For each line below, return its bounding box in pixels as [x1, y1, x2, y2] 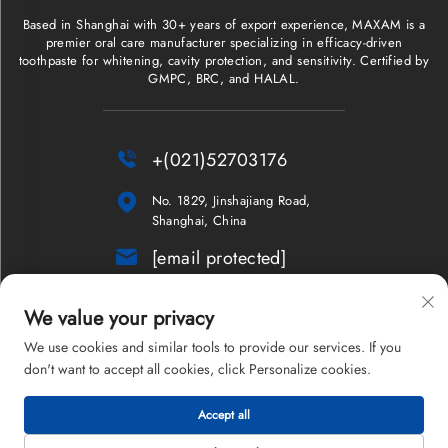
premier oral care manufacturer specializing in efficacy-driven [45, 32, 403, 52]
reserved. [197, 420, 251, 440]
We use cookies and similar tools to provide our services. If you [24, 337, 401, 357]
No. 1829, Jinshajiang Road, [151, 190, 311, 210]
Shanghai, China [151, 210, 247, 230]
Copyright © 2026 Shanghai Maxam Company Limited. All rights [38, 402, 410, 422]
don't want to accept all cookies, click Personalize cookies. [24, 359, 371, 379]
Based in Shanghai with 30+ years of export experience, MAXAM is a [22, 14, 426, 34]
